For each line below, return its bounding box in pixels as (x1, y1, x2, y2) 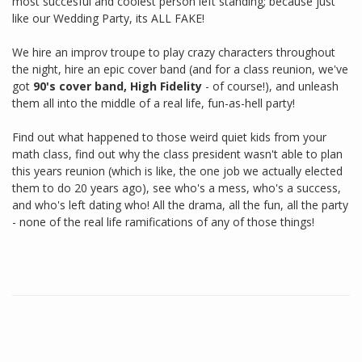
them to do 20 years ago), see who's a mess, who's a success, (12, 180, 341, 196)
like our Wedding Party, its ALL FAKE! (12, 11, 204, 27)
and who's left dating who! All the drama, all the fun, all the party (12, 197, 348, 213)
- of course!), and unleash (202, 78, 339, 95)
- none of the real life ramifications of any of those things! (12, 214, 314, 230)
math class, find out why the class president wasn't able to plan (12, 146, 343, 162)
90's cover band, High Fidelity (33, 78, 202, 95)
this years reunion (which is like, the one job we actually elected (12, 163, 343, 179)
